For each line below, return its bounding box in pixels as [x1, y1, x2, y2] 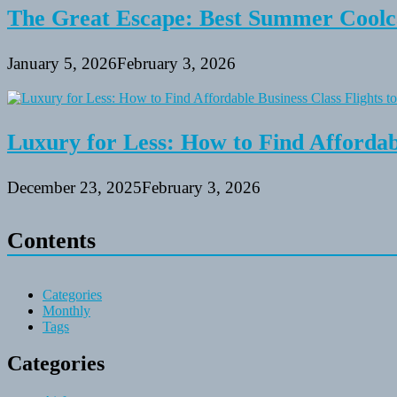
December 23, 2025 [7, 178, 142, 198]
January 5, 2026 [7, 54, 117, 74]
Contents [7, 228, 96, 254]
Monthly [43, 302, 90, 318]
